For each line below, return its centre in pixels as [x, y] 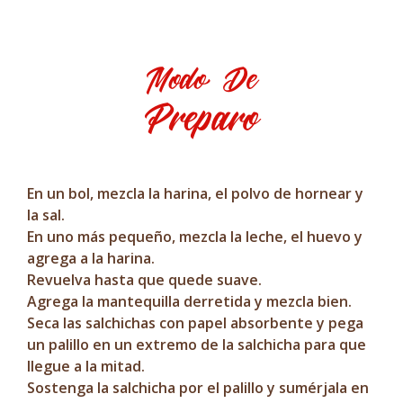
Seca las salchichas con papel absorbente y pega [195, 323]
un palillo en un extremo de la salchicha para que [197, 345]
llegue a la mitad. [86, 366]
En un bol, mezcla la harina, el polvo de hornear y [195, 193]
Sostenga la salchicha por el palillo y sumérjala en [198, 388]
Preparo [201, 118]
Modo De [201, 79]
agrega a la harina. [91, 258]
